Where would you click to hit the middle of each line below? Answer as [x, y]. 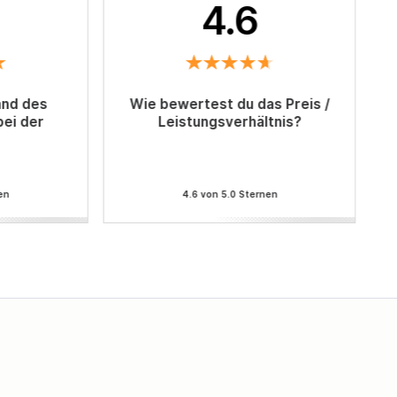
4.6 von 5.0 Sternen [230, 195]
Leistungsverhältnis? [230, 121]
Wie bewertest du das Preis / [230, 104]
